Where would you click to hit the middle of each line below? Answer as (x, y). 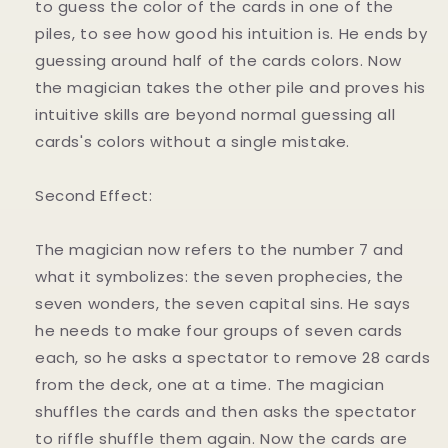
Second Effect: (94, 195)
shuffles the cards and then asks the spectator (226, 411)
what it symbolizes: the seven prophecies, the (220, 276)
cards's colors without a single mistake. (193, 141)
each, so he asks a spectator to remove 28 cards (233, 357)
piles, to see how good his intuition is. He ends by (231, 33)
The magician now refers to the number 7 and (219, 249)
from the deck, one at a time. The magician (210, 384)
